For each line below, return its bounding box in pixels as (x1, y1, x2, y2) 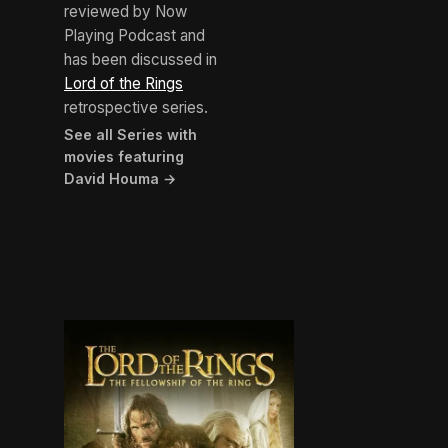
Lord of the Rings (64, 74, 183, 94)
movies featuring (64, 148, 184, 166)
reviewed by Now (64, 2, 187, 22)
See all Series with (64, 126, 197, 144)
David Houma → (64, 170, 176, 188)
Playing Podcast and (64, 26, 205, 46)
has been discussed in (64, 50, 217, 70)
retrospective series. (64, 98, 208, 118)
